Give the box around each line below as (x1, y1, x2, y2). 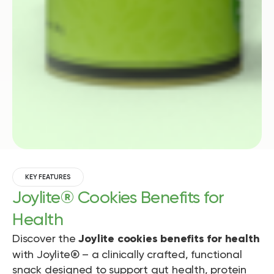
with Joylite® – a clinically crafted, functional (12, 248, 242, 261)
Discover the (12, 232, 79, 245)
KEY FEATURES (25, 173, 71, 182)
